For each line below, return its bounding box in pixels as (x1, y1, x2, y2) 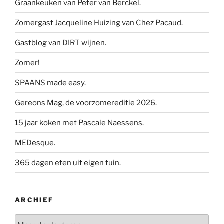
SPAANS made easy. (15, 78, 86, 87)
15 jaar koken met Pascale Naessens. (15, 118, 144, 127)
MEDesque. (15, 138, 55, 147)
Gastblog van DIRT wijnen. (15, 38, 106, 47)
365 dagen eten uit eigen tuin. (15, 158, 121, 167)
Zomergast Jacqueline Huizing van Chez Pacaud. (15, 18, 183, 27)
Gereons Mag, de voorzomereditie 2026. (15, 98, 157, 107)
